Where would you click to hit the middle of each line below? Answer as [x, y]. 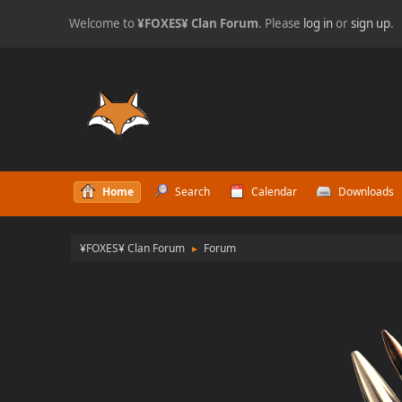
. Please [281, 23]
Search [192, 192]
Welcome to [104, 23]
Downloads [366, 192]
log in [319, 23]
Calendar [274, 192]
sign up [371, 23]
